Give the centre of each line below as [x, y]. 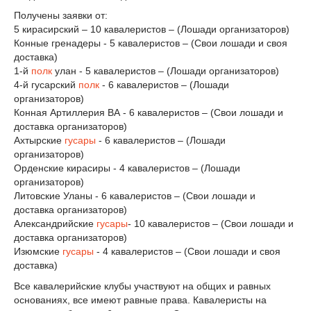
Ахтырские [39, 141]
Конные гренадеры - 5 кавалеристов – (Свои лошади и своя [151, 43]
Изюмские [38, 252]
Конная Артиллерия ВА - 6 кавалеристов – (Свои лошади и [149, 113]
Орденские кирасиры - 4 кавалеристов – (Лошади [127, 168]
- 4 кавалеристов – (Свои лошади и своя [187, 252]
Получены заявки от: [61, 16]
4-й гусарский [46, 85]
